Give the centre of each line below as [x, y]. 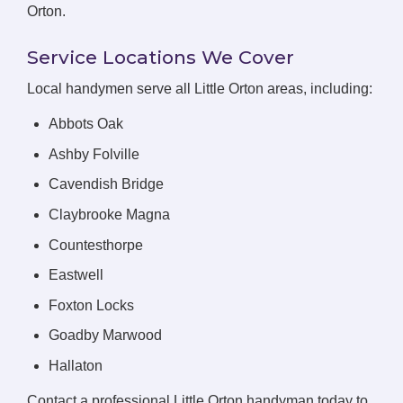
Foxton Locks [91, 305]
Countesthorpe [96, 245]
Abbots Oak [86, 124]
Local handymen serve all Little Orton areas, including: [200, 89]
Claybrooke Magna [109, 214]
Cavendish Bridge [106, 184]
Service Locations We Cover [161, 58]
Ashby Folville [94, 154]
